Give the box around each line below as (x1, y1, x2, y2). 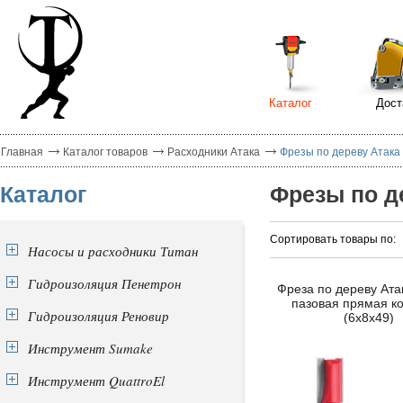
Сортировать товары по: (270, 233, 396, 246)
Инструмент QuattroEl (28, 372, 165, 390)
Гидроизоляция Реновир (28, 307, 169, 325)
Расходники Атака (167, 146, 260, 158)
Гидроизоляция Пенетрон (28, 274, 181, 292)
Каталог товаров (63, 146, 148, 158)
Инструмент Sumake (28, 339, 153, 357)
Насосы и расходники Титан (28, 242, 198, 260)
